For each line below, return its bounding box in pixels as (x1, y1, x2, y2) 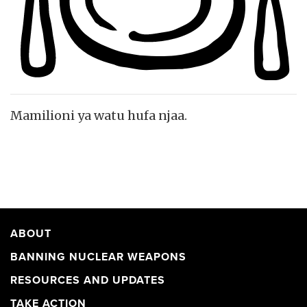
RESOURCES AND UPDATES (10, 273, 165, 287)
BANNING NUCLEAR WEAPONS (10, 249, 186, 264)
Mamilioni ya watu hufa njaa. (10, 107, 187, 123)
